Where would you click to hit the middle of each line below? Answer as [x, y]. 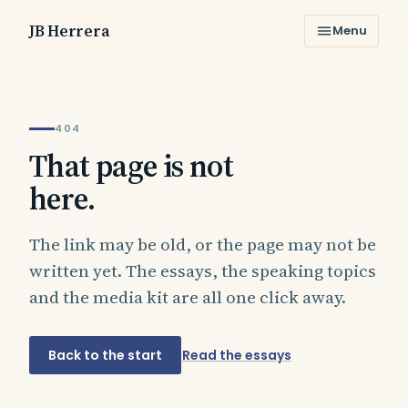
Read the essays [237, 355]
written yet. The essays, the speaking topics [203, 270]
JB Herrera [70, 31]
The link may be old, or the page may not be [203, 244]
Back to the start [105, 355]
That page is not [132, 166]
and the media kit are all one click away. [188, 297]
